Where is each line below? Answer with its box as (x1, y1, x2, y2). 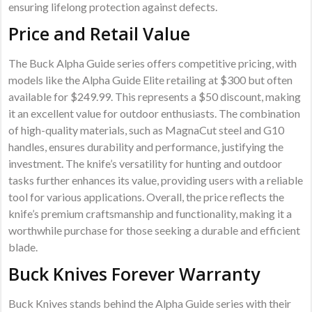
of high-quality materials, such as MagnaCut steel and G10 (8, 123, 285, 137)
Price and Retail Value (8, 22, 191, 46)
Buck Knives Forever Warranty (8, 262, 260, 286)
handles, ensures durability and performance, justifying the (8, 140, 284, 154)
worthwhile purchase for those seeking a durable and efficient (8, 224, 301, 237)
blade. (8, 240, 38, 254)
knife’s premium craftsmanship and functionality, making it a (8, 207, 292, 221)
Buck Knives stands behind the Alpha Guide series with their (8, 297, 292, 311)
